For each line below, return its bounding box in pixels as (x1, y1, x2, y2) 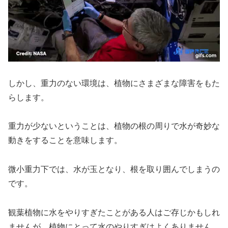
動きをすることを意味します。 (8, 136, 122, 145)
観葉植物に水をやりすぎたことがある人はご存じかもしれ (8, 208, 220, 217)
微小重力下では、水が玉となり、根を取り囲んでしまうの (8, 165, 220, 174)
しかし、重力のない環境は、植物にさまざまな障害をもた (8, 78, 220, 88)
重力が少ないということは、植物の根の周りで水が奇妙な (8, 122, 220, 131)
